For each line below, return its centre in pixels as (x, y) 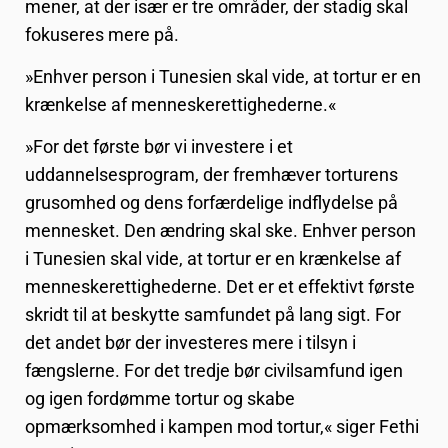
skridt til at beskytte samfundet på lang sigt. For (213, 315)
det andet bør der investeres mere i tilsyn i (190, 343)
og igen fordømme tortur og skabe (160, 399)
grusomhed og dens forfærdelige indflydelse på (211, 203)
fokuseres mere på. (102, 34)
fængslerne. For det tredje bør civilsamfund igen (214, 371)
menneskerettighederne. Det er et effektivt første (220, 287)
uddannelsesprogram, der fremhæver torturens (211, 175)
